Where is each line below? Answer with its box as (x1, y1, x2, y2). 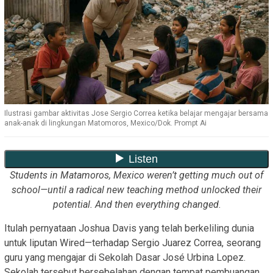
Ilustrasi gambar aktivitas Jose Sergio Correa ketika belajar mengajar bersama (4, 109, 268, 118)
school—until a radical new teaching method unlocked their (12, 184, 261, 196)
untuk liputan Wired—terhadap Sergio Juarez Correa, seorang (4, 237, 261, 249)
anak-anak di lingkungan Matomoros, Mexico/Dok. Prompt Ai (4, 119, 207, 128)
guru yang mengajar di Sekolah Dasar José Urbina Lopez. (4, 252, 246, 264)
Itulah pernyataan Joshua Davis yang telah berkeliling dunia (4, 222, 254, 235)
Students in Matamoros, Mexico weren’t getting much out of (10, 169, 263, 182)
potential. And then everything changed (52, 199, 219, 211)
